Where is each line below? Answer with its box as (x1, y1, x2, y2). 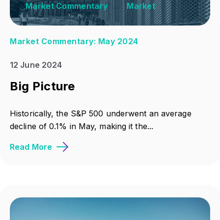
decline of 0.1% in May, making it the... (10, 121, 154, 132)
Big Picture (10, 79, 75, 93)
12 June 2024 (10, 59, 62, 70)
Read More (10, 142, 52, 152)
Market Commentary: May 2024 (10, 36, 138, 47)
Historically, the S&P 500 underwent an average (10, 109, 192, 119)
